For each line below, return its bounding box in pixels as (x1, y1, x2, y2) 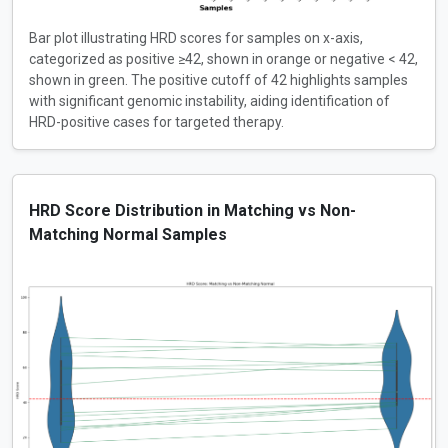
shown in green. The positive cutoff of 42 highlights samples (29, 72, 408, 89)
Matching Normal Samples (29, 225, 227, 245)
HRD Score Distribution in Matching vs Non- (29, 201, 356, 221)
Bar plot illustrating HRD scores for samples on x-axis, (29, 30, 363, 47)
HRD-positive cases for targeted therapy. (29, 114, 284, 131)
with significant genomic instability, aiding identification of (29, 93, 390, 110)
